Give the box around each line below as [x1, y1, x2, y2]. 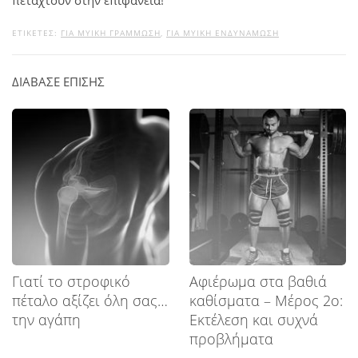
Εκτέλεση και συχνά [189, 310, 318, 330]
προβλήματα [189, 329, 273, 349]
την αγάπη [12, 310, 81, 330]
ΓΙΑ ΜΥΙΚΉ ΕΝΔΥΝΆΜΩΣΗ [166, 26, 279, 38]
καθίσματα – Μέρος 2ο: [189, 291, 343, 311]
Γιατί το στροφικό [12, 272, 130, 292]
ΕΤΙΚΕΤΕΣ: [12, 26, 61, 38]
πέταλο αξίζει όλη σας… [12, 291, 168, 311]
